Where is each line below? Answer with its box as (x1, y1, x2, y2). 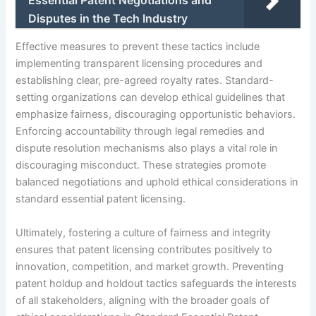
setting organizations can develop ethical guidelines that (16, 91, 286, 104)
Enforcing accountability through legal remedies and (16, 125, 265, 138)
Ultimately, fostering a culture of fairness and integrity (16, 226, 272, 239)
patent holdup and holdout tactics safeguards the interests (16, 276, 298, 290)
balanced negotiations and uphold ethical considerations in (16, 176, 299, 189)
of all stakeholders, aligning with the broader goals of (16, 293, 270, 307)
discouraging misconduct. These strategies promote (16, 159, 267, 172)
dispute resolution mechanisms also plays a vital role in (16, 142, 279, 155)
